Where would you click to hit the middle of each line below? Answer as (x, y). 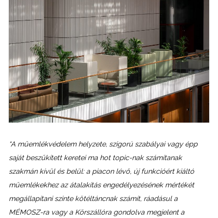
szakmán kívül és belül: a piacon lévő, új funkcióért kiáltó (101, 171)
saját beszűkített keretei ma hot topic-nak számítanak (95, 158)
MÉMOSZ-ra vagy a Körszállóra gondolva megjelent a (96, 212)
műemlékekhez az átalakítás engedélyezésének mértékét (101, 185)
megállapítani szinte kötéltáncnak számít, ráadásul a (93, 199)
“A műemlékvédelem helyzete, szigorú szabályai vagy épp (103, 144)
